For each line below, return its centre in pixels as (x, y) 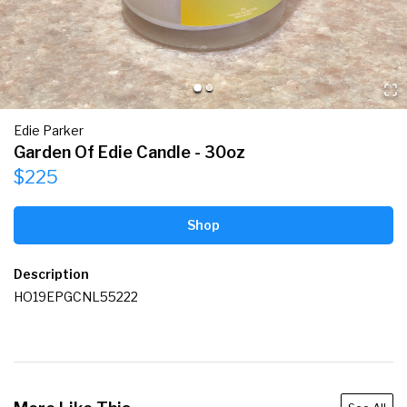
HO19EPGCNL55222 (76, 297)
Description (51, 274)
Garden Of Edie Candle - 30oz (129, 152)
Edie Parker (49, 130)
